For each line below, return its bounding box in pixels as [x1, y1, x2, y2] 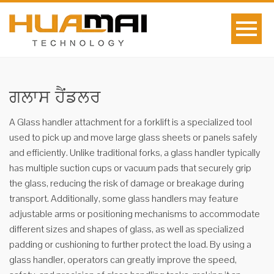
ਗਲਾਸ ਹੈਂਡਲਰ [9, 83, 101, 108]
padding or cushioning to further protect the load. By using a [9, 238, 251, 251]
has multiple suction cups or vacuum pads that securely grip [9, 161, 251, 174]
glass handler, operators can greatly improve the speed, [9, 253, 237, 266]
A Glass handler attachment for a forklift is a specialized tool [9, 116, 252, 128]
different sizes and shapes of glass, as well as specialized [9, 223, 244, 235]
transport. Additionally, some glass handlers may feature [9, 192, 239, 205]
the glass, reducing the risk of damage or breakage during [9, 177, 244, 190]
